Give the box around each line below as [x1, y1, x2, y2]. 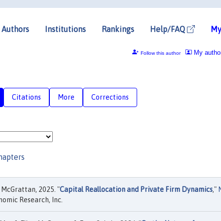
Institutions [45, 24, 86, 34]
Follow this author [140, 50, 181, 56]
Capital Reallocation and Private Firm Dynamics [60, 185, 213, 193]
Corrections [91, 93, 129, 101]
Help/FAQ [150, 24, 187, 34]
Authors [1, 24, 29, 34]
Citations [12, 93, 41, 101]
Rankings [102, 24, 134, 34]
